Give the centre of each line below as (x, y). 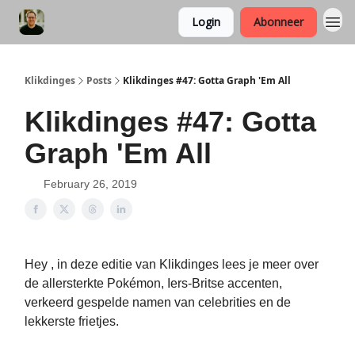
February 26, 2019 (90, 184)
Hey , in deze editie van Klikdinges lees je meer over (172, 264)
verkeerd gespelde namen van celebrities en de (158, 302)
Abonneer (279, 22)
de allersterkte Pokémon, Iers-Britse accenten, (153, 283)
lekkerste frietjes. (72, 321)
